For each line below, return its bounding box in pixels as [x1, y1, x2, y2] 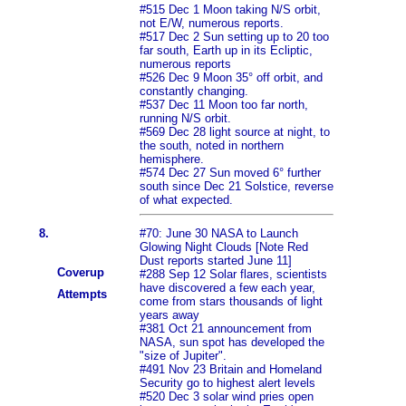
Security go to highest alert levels [140, 376, 315, 391]
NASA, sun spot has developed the [140, 335, 324, 350]
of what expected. [140, 193, 233, 208]
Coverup [57, 266, 104, 280]
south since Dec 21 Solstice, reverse [140, 179, 333, 194]
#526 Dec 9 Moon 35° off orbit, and [140, 71, 323, 85]
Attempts [57, 287, 107, 302]
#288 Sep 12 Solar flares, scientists [140, 267, 327, 282]
